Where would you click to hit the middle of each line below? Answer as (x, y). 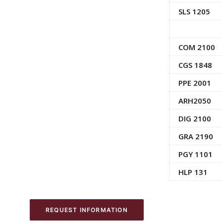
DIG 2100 (194, 118)
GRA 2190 (195, 136)
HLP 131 (193, 172)
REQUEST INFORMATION (87, 210)
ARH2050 (194, 101)
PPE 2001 (194, 83)
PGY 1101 (195, 154)
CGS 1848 (195, 65)
